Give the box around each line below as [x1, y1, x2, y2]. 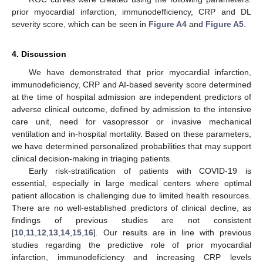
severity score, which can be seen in [12, 19, 149, 29]
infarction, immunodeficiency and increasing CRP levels [12, 252, 251, 262]
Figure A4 [149, 19, 187, 29]
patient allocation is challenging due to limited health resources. [12, 190, 251, 200]
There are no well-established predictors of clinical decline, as [12, 203, 251, 213]
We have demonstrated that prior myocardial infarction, [28, 67, 251, 77]
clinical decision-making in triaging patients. [12, 153, 172, 163]
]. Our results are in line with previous [93, 227, 251, 237]
